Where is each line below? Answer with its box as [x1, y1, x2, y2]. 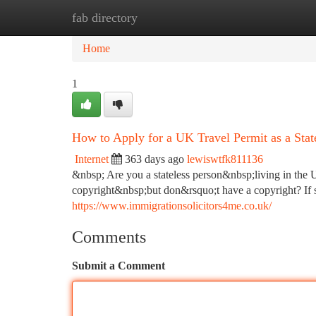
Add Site [243, 11, 282, 23]
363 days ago [125, 153, 184, 165]
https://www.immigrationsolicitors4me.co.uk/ [72, 200, 272, 212]
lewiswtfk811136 [187, 153, 263, 165]
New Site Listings [142, 11, 221, 23]
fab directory [72, 11, 138, 25]
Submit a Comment [72, 260, 165, 272]
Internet [75, 153, 109, 165]
